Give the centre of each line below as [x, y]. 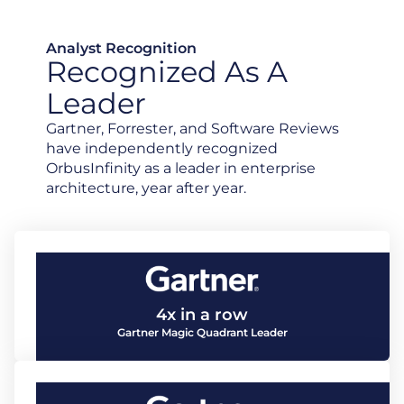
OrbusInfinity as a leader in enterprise [181, 168]
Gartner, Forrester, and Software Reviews [193, 129]
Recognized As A [167, 72]
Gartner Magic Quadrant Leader [202, 332]
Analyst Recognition [122, 48]
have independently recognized [162, 148]
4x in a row [202, 314]
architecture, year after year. [147, 188]
